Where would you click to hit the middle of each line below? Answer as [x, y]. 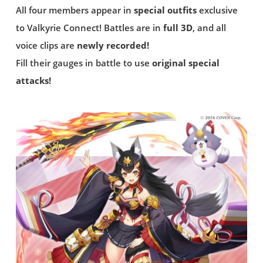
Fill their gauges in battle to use [84, 63]
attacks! [33, 81]
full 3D [178, 28]
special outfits [165, 10]
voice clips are [46, 45]
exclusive [217, 10]
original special [186, 63]
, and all [209, 28]
